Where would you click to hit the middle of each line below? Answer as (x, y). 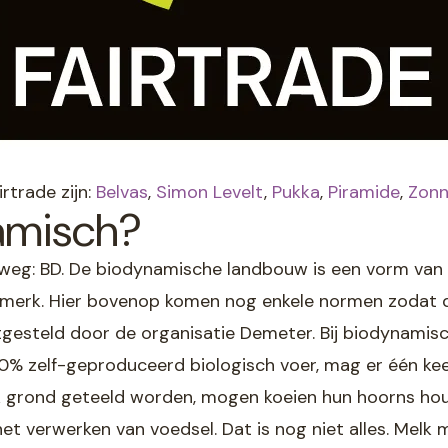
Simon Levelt (210, 191)
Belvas (122, 191)
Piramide (364, 191)
